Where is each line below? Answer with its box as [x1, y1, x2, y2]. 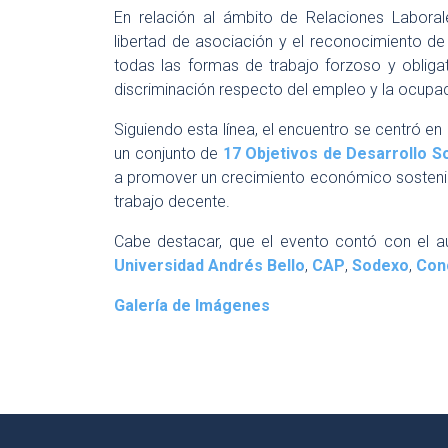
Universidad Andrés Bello [114, 256, 305, 275]
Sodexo [352, 256, 409, 275]
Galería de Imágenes [114, 296, 270, 315]
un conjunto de [114, 144, 223, 163]
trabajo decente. [114, 192, 230, 211]
